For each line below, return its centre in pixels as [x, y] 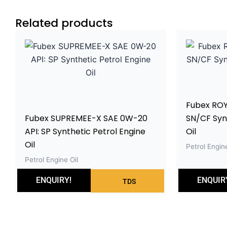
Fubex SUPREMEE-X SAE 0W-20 [86, 118]
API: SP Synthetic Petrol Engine [85, 131]
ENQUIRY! [54, 180]
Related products [64, 23]
